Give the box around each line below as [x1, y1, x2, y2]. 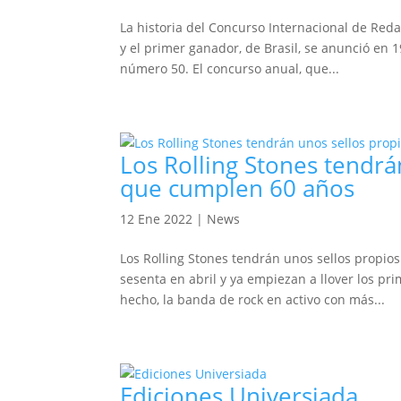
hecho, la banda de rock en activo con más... [120, 291, 386, 308]
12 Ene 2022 [120, 210, 193, 227]
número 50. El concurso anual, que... [120, 60, 340, 77]
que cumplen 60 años [120, 172, 355, 204]
